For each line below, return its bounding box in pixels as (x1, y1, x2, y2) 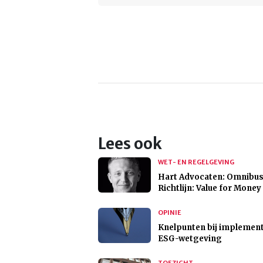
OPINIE (158, 208, 181, 217)
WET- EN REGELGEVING (158, 158, 234, 167)
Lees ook (98, 134, 162, 154)
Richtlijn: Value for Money (158, 183, 261, 194)
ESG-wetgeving (158, 234, 222, 244)
